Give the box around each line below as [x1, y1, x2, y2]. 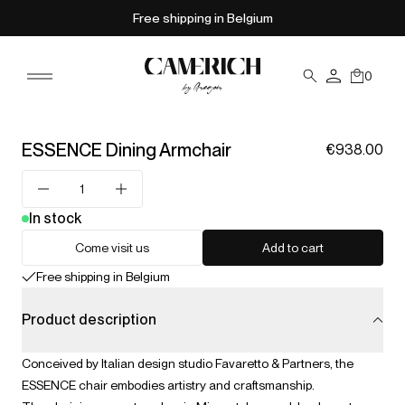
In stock [29, 210, 81, 227]
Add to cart [262, 240, 324, 255]
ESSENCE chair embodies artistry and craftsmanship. [22, 378, 317, 392]
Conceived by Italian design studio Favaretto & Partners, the [22, 356, 353, 371]
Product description [22, 311, 156, 328]
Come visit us [75, 240, 149, 255]
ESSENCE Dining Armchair [22, 139, 231, 161]
